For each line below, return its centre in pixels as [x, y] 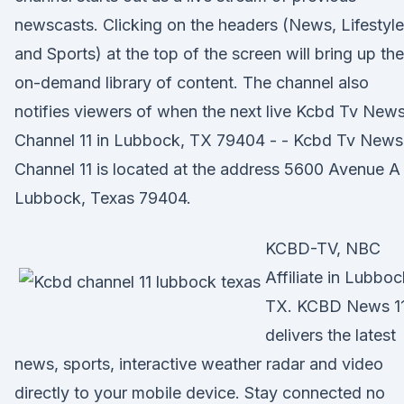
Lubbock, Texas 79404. [103, 198]
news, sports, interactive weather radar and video [199, 364]
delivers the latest [331, 335]
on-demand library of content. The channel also [192, 83]
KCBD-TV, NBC [323, 248]
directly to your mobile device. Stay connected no [200, 393]
